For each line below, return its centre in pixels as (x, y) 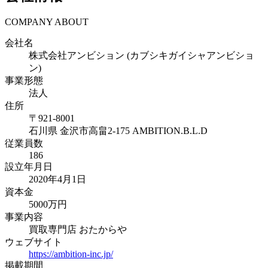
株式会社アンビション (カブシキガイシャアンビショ (141, 56)
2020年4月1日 (57, 179)
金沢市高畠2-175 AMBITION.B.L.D (134, 131)
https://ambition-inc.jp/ (71, 254)
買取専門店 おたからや (78, 230)
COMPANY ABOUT (47, 22)
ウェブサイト (33, 242)
